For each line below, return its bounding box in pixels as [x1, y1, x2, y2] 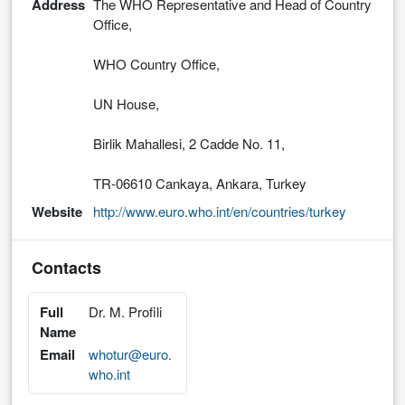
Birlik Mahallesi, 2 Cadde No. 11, [93, 133, 285, 153]
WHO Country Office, [93, 53, 220, 73]
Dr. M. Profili [89, 301, 163, 321]
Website [32, 201, 82, 221]
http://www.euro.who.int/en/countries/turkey [93, 201, 346, 221]
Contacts [32, 255, 101, 279]
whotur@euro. [89, 344, 173, 363]
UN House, [93, 93, 159, 113]
